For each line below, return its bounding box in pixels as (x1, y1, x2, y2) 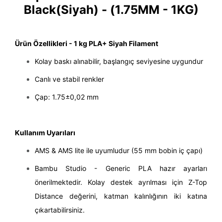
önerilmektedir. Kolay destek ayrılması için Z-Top (35, 178, 207, 187)
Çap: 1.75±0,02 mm (35, 93, 99, 102)
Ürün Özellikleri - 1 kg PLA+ (15, 39, 109, 48)
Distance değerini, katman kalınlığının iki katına (35, 192, 207, 201)
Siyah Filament (109, 39, 158, 48)
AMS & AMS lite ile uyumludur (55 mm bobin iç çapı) (35, 146, 203, 155)
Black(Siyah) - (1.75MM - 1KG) (23, 2, 199, 17)
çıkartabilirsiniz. (35, 206, 85, 215)
